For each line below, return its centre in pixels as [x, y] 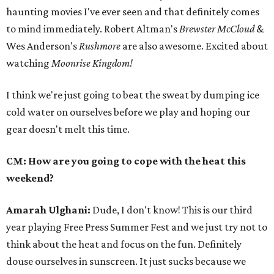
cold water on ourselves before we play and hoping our [128, 112]
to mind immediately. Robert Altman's [93, 29]
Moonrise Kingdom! [92, 63]
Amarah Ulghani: [49, 210]
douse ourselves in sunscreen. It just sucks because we [126, 261]
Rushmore [100, 46]
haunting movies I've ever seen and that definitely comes [133, 12]
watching [29, 63]
